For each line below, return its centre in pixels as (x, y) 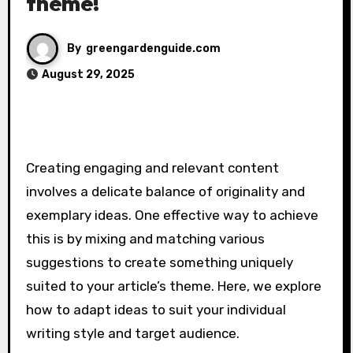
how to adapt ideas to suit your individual (156, 309)
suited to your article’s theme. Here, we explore (173, 286)
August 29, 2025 (88, 74)
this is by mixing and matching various (145, 238)
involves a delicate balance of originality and (165, 191)
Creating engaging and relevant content (152, 167)
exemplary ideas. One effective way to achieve (172, 215)
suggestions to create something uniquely (159, 262)
